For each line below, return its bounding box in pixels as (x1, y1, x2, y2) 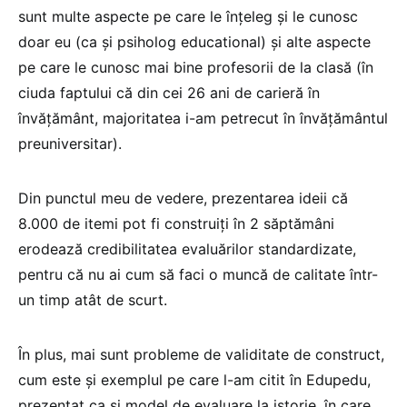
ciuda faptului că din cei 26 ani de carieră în (18, 83, 320, 102)
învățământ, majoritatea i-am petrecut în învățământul (18, 108, 388, 127)
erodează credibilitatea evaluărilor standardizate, (18, 239, 356, 258)
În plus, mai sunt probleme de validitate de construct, (18, 344, 384, 363)
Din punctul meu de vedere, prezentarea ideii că (18, 188, 348, 207)
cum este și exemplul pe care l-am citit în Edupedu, (18, 370, 371, 389)
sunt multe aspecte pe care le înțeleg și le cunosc (18, 6, 358, 25)
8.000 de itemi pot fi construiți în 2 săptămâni (18, 213, 334, 233)
